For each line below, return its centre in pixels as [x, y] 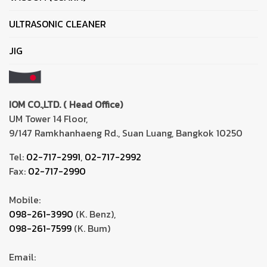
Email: [22, 257]
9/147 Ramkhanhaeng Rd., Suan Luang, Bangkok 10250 [126, 133]
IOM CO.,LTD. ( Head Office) [66, 104]
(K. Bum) [91, 228]
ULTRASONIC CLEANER [58, 24]
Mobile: [25, 199]
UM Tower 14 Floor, [48, 118]
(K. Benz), [94, 214]
